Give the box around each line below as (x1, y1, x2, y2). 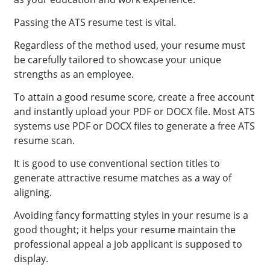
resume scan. (14, 134, 75, 148)
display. (14, 252, 49, 266)
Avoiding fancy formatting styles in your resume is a (14, 209, 249, 222)
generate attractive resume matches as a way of (14, 171, 232, 185)
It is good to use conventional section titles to (14, 157, 221, 171)
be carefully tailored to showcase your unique (14, 53, 222, 67)
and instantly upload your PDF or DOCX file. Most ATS (14, 105, 256, 119)
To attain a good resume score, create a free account (14, 90, 255, 104)
